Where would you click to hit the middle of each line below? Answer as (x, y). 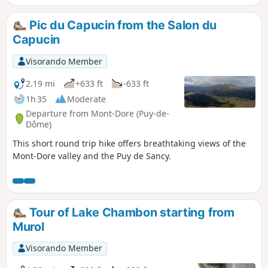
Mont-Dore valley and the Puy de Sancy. (92, 156)
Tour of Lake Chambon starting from (130, 213)
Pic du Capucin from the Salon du (121, 25)
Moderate (86, 99)
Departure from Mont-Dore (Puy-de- (98, 113)
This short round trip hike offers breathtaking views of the (129, 144)
